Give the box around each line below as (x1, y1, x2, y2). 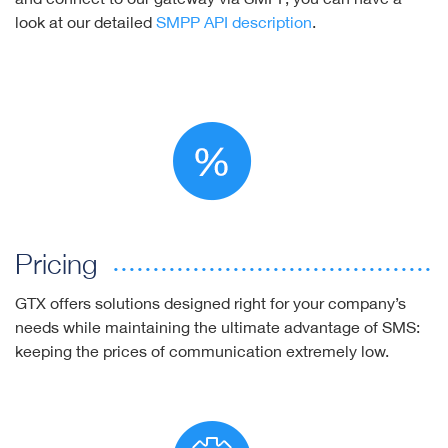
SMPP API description (156, 12, 312, 32)
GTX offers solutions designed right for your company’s (15, 293, 406, 313)
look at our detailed (15, 12, 156, 32)
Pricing (15, 247, 98, 280)
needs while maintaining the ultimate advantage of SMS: (15, 317, 420, 337)
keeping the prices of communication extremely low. (15, 341, 389, 361)
